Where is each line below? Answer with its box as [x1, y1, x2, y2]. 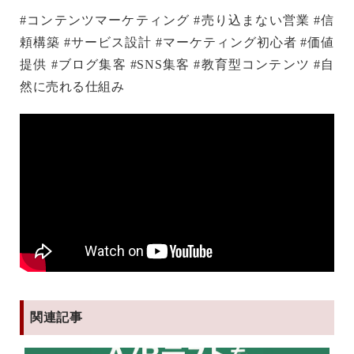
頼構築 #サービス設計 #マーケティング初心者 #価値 [20, 35, 334, 49]
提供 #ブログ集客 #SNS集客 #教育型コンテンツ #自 [20, 57, 334, 71]
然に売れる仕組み [20, 79, 125, 93]
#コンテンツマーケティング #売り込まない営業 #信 [20, 13, 334, 27]
